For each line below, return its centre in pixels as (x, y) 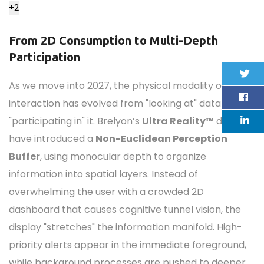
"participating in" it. (53, 121)
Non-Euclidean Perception (161, 139)
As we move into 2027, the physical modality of (117, 86)
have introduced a (52, 139)
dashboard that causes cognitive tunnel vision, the (125, 209)
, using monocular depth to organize (123, 156)
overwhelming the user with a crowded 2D (106, 192)
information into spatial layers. (79, 174)
